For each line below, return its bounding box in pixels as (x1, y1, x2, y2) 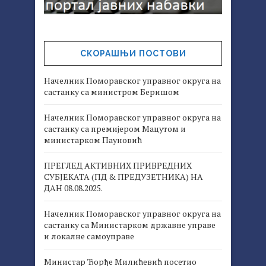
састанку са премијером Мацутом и (44, 122, 186, 134)
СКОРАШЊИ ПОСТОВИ (80, 48, 186, 58)
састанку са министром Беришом (44, 85, 179, 97)
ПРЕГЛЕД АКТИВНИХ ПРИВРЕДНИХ (44, 159, 192, 171)
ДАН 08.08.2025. (44, 182, 103, 194)
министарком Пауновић (44, 134, 142, 145)
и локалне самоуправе (44, 230, 134, 242)
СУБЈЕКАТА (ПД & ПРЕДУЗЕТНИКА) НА (44, 170, 203, 182)
